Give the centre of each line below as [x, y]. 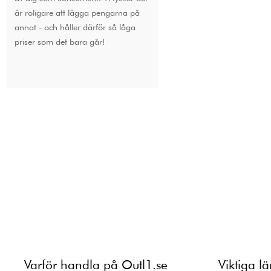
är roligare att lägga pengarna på [77, 12]
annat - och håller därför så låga [75, 27]
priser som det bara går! [60, 41]
